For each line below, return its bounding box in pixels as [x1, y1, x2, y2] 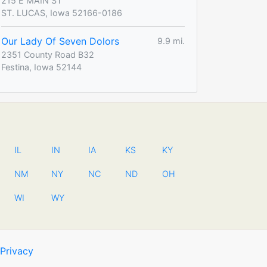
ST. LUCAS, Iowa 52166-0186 [1, 7, 122, 18]
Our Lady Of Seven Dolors [1, 35, 119, 47]
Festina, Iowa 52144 [1, 61, 82, 72]
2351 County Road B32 [1, 49, 94, 60]
